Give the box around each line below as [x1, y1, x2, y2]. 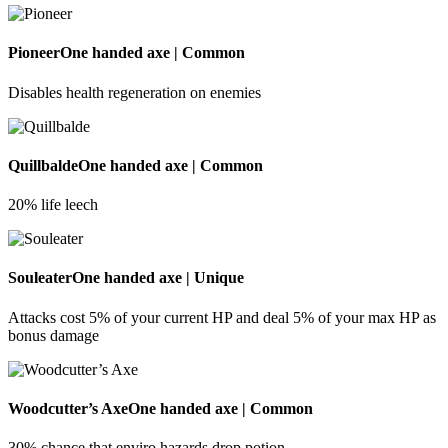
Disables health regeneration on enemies [8, 83, 261, 101]
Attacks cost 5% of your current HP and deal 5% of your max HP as [8, 308, 436, 326]
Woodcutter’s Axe [8, 399, 128, 417]
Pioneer [8, 44, 60, 62]
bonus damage [8, 326, 99, 344]
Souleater [8, 269, 72, 287]
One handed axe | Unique [72, 269, 244, 287]
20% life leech [8, 196, 98, 214]
